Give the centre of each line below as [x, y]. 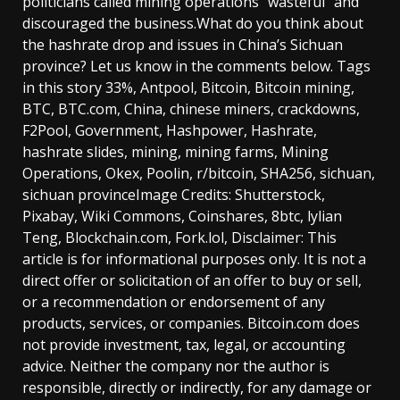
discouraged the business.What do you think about [193, 23]
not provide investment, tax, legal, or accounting [184, 344]
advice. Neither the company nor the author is [176, 366]
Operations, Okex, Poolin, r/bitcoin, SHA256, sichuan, [199, 173]
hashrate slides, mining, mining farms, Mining [175, 151]
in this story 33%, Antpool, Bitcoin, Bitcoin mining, [188, 87]
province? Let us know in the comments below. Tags [196, 66]
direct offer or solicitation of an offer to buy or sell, [192, 280]
